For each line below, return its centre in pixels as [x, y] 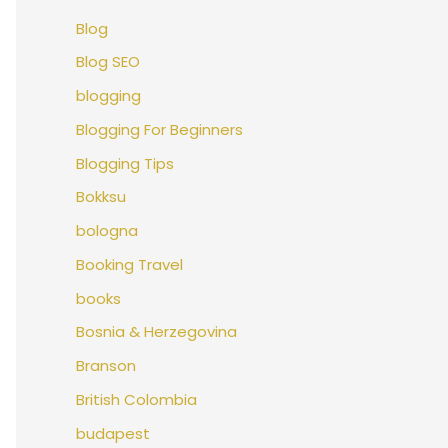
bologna [107, 231]
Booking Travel [129, 264]
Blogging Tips [125, 163]
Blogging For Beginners [159, 129]
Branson [106, 366]
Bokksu [101, 197]
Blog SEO [108, 62]
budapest [113, 433]
